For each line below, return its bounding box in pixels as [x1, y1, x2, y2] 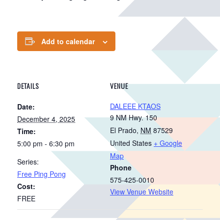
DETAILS [17, 80, 39, 91]
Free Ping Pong [17, 168, 66, 179]
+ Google [154, 137, 182, 148]
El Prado [110, 125, 137, 135]
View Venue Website [110, 186, 173, 196]
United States [110, 137, 152, 148]
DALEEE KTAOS [110, 101, 161, 111]
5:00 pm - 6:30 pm [17, 138, 75, 148]
